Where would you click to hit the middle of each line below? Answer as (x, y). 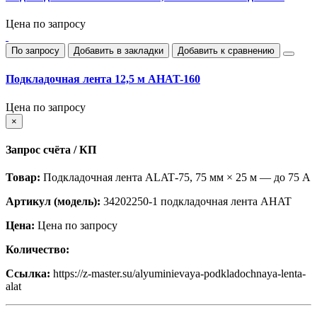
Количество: (38, 250)
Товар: (23, 178)
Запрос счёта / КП (51, 149)
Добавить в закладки (119, 51)
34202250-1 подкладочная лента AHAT (196, 202)
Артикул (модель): (53, 202)
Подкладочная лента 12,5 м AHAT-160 (103, 79)
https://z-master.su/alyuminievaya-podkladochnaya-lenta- (178, 274)
